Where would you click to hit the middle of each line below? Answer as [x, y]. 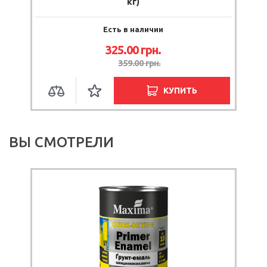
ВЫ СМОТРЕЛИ [61, 142]
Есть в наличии [133, 29]
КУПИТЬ [181, 90]
